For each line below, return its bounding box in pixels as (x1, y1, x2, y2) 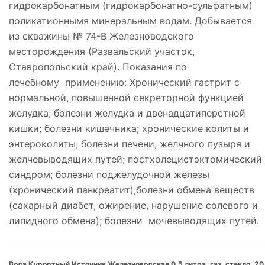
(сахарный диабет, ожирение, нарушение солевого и (9, 199, 258, 211)
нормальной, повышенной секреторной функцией (9, 91, 244, 104)
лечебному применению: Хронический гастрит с (9, 76, 240, 88)
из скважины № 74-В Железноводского (9, 30, 194, 42)
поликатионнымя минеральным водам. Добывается (9, 14, 252, 27)
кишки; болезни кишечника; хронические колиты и (9, 122, 249, 134)
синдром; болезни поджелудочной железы (9, 168, 209, 180)
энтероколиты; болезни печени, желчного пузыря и (9, 137, 250, 150)
